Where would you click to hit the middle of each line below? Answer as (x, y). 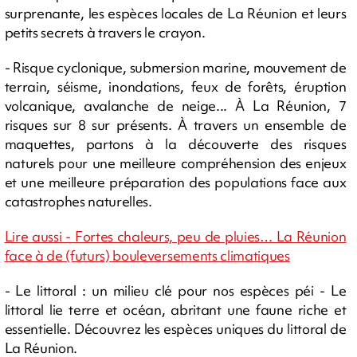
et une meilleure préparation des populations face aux (175, 182)
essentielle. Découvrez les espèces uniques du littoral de (175, 329)
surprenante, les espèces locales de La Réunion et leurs (175, 14)
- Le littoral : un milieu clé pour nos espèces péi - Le (175, 291)
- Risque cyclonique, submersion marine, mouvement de (175, 68)
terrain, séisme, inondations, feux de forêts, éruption (175, 87)
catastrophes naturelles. (78, 202)
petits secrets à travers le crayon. (105, 33)
